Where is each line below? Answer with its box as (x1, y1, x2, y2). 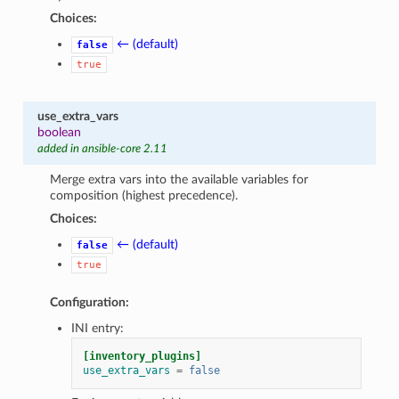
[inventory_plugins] (83, 349, 202, 362)
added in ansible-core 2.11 (37, 142, 167, 155)
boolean (37, 125, 81, 139)
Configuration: (50, 295, 130, 309)
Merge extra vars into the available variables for (50, 172, 309, 186)
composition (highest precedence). (50, 188, 239, 202)
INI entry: (71, 321, 125, 335)
